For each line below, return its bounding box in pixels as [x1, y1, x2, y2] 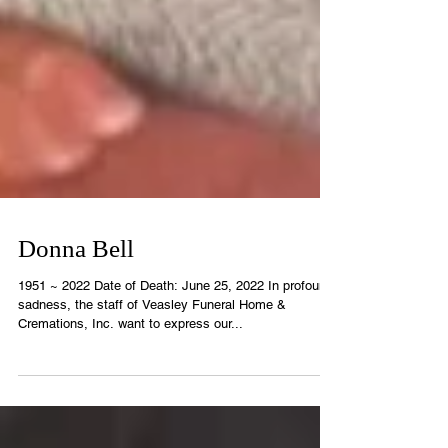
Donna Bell [18, 307, 134, 334]
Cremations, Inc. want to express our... [18, 388, 243, 403]
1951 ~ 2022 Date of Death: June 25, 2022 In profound [18, 350, 333, 365]
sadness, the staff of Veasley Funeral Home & [18, 369, 286, 384]
